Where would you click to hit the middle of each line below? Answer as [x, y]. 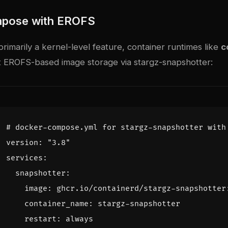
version [22, 142]
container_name [56, 204]
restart [40, 219]
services [24, 158]
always [79, 219]
